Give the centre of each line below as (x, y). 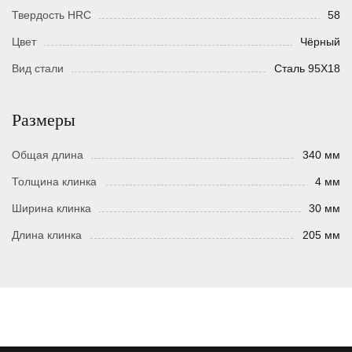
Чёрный (320, 42)
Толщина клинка (54, 182)
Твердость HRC (51, 15)
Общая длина (48, 155)
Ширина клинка (51, 209)
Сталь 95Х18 (307, 69)
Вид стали (38, 69)
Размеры (44, 120)
